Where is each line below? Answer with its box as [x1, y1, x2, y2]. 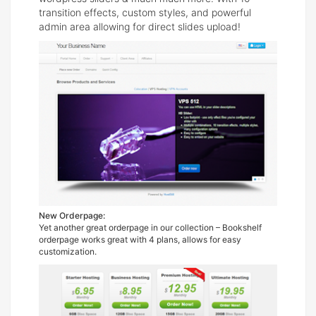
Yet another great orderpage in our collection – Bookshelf [39, 221, 262, 233]
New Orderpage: [39, 209, 105, 221]
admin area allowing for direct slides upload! [39, 20, 241, 32]
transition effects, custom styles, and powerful [39, 6, 251, 18]
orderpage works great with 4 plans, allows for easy [39, 233, 241, 245]
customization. [39, 245, 97, 257]
